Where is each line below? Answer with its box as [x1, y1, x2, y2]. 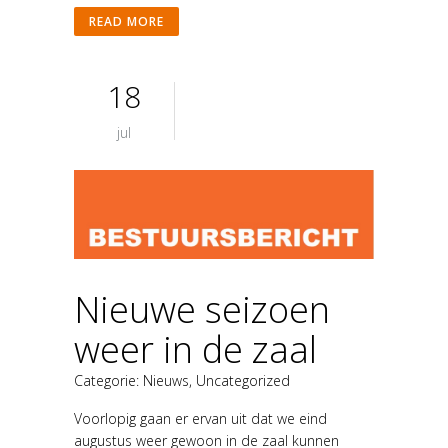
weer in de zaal [74, 324, 317, 374]
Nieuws [143, 370, 189, 390]
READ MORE [89, 13, 164, 31]
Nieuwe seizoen [74, 284, 330, 334]
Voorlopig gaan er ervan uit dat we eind [74, 408, 327, 428]
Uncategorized [196, 370, 290, 390]
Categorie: [74, 370, 143, 390]
